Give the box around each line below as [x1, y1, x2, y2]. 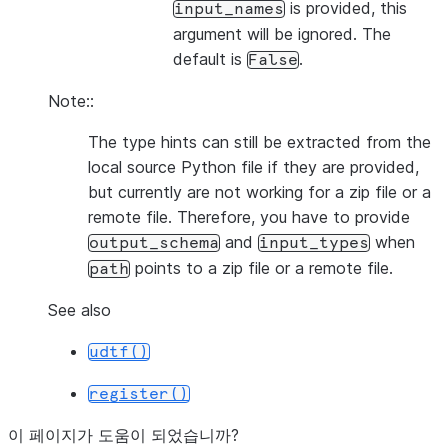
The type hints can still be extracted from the [88, 132, 431, 152]
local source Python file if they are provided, [88, 157, 419, 177]
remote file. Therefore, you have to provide [88, 207, 410, 227]
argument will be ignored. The [173, 24, 391, 44]
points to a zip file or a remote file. [130, 258, 393, 278]
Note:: [48, 91, 94, 111]
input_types [259, 235, 369, 251]
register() [89, 386, 189, 402]
